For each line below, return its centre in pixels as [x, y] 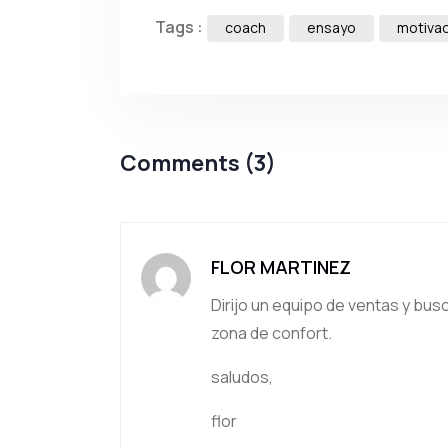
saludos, [242, 377]
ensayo [331, 27]
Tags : [180, 27]
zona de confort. [271, 333]
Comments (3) [198, 163]
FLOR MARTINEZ [281, 267]
